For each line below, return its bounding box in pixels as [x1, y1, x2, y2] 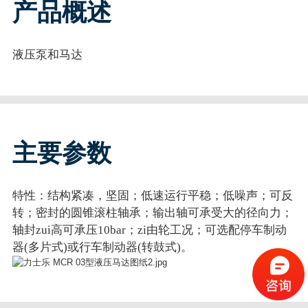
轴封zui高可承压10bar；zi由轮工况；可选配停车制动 [12, 223, 287, 237]
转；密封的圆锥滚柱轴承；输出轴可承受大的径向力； [12, 206, 293, 220]
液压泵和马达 [12, 47, 82, 61]
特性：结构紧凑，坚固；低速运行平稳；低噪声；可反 [12, 189, 293, 203]
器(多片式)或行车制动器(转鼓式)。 [12, 241, 192, 254]
